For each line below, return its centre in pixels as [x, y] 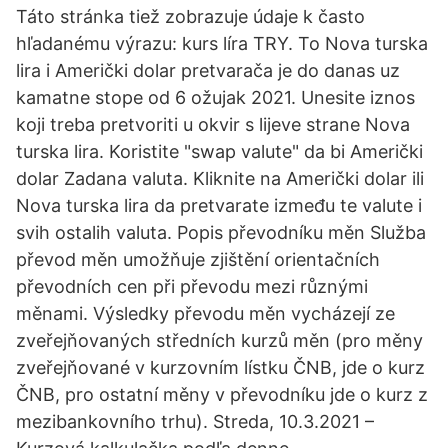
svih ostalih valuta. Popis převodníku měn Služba [221, 232]
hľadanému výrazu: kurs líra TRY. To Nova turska [222, 43]
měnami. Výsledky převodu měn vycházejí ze [205, 313]
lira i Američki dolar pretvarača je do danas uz [208, 70]
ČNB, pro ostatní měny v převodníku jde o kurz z [222, 394]
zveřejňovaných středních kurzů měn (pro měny [219, 340]
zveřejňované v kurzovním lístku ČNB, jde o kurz [220, 367]
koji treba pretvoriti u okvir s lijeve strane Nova [213, 124]
